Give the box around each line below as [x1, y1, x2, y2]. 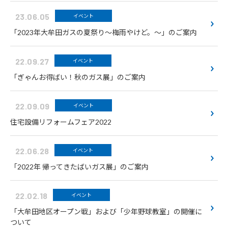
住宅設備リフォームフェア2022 [10, 118, 111, 126]
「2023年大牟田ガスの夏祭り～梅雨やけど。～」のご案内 [10, 28, 197, 37]
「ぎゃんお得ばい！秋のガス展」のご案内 [10, 73, 146, 81]
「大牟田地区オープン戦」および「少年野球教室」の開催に [10, 207, 202, 216]
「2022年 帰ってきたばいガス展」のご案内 [10, 162, 149, 171]
